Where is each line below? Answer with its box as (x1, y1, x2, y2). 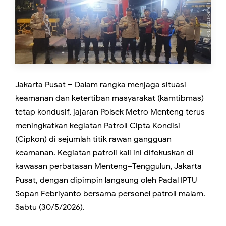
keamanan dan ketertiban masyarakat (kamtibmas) (15, 93, 204, 103)
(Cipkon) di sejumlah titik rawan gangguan (15, 134, 172, 144)
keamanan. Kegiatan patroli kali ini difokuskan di (15, 147, 194, 158)
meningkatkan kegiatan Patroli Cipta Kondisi (15, 120, 180, 131)
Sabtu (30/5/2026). (15, 202, 85, 212)
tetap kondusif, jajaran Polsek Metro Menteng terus (15, 106, 205, 117)
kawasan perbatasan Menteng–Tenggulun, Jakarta (15, 161, 202, 172)
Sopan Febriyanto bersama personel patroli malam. (15, 188, 205, 199)
